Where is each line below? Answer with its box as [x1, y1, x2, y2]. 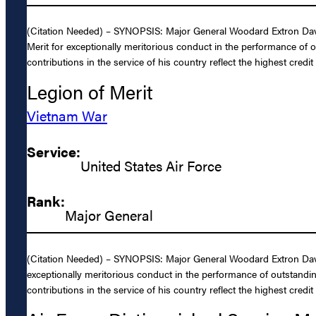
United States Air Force [80, 154, 221, 176]
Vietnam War [27, 105, 107, 126]
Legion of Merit [27, 78, 153, 106]
